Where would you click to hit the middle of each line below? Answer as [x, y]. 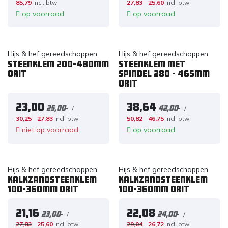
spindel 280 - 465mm [164, 74]
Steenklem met [152, 64]
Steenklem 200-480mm [58, 64]
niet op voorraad [49, 130]
